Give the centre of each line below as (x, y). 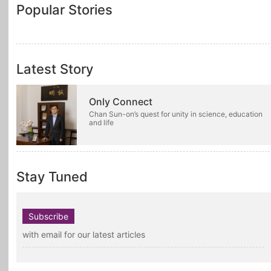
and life (101, 123)
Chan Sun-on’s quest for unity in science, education (176, 114)
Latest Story (55, 69)
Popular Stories (64, 10)
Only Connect (121, 102)
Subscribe (48, 217)
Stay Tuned (52, 177)
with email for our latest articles (84, 235)
